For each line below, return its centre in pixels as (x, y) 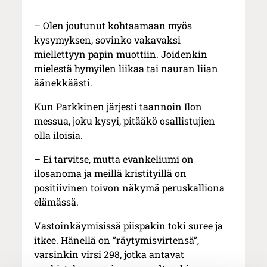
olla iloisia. (59, 135)
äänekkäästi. (63, 83)
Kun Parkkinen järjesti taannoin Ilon (118, 107)
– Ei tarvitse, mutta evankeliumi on (114, 159)
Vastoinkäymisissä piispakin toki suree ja (129, 226)
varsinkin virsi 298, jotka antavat (109, 254)
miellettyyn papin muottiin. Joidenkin (121, 54)
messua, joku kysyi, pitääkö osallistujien (125, 121)
